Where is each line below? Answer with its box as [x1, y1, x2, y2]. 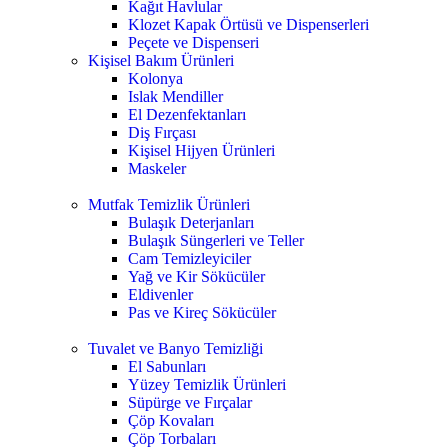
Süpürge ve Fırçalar [128, 394, 252, 411]
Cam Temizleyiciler [128, 250, 251, 267]
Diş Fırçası [128, 124, 196, 141]
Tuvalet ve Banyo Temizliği [88, 340, 263, 357]
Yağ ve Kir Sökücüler [128, 268, 265, 285]
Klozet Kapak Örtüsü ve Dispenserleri [128, 16, 369, 33]
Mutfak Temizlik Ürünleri [88, 196, 250, 213]
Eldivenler [128, 286, 193, 303]
